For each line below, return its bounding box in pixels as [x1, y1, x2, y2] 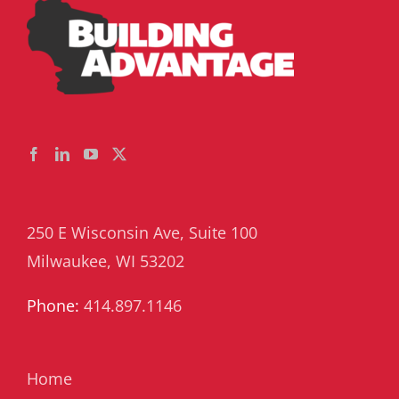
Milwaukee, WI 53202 [27, 250, 184, 273]
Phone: [27, 295, 84, 317]
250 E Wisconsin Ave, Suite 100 [27, 222, 257, 244]
